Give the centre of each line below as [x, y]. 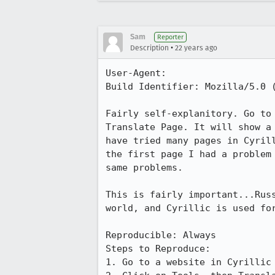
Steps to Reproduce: [158, 249]
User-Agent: [155, 73]
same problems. [144, 168]
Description [149, 48]
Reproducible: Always [161, 235]
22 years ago [196, 48]
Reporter [170, 37]
